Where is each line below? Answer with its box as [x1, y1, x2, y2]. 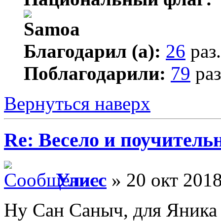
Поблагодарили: [24, 62, 166, 84]
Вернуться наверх [4, 92, 150, 114]
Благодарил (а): [24, 40, 161, 62]
